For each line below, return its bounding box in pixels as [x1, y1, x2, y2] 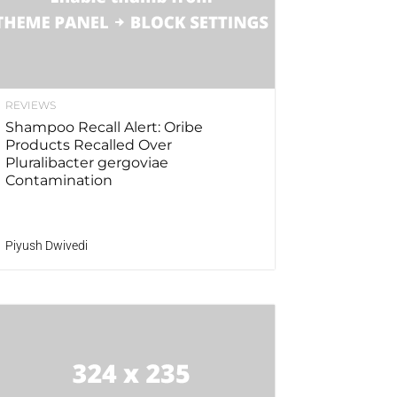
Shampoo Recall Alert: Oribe [5, 119, 203, 136]
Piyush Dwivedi [5, 238, 88, 253]
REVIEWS [5, 98, 56, 113]
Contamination [5, 172, 113, 190]
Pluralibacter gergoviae [5, 154, 168, 172]
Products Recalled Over [5, 136, 172, 154]
